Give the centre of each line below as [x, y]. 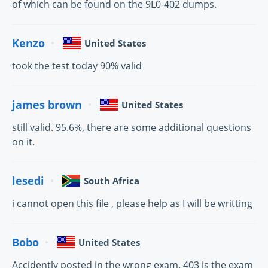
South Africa [112, 181]
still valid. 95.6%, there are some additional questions [132, 127]
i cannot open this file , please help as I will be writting [132, 203]
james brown [47, 104]
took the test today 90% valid [77, 66]
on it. [23, 142]
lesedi [28, 180]
